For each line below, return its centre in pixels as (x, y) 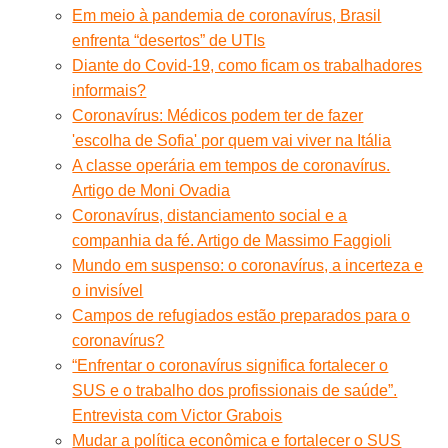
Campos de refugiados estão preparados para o (241, 315)
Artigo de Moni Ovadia (151, 190)
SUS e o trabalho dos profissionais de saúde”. (235, 390)
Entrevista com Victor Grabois (177, 415)
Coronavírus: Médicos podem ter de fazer (218, 115)
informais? (109, 90)
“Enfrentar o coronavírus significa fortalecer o (230, 365)
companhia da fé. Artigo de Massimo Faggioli (232, 240)
